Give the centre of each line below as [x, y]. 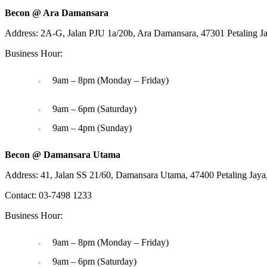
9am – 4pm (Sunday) [92, 128]
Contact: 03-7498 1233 [48, 195]
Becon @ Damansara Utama [63, 155]
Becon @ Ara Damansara [57, 13]
